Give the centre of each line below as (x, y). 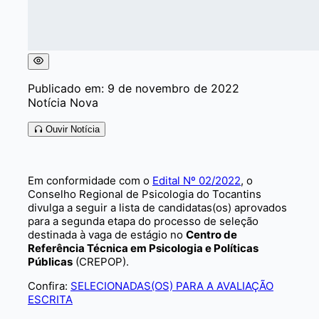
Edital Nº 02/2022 (197, 180)
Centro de (211, 234)
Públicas (50, 261)
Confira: (49, 286)
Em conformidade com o (90, 180)
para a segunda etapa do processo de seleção (143, 221)
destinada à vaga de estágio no (107, 234)
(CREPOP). (101, 261)
